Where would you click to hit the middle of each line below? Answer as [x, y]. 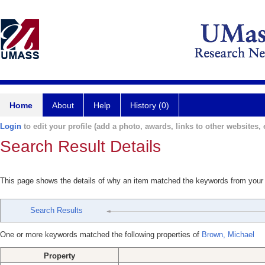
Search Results [56, 210]
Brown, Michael [228, 235]
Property [59, 256]
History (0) [150, 105]
